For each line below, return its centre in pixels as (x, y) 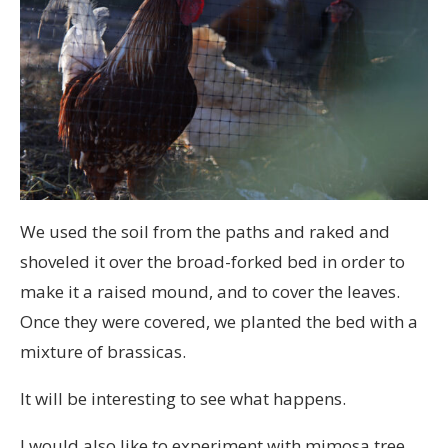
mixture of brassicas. (103, 351)
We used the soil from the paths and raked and (205, 231)
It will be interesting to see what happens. (183, 398)
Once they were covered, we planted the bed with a (219, 321)
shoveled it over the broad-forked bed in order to (212, 261)
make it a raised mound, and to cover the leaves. (210, 291)
